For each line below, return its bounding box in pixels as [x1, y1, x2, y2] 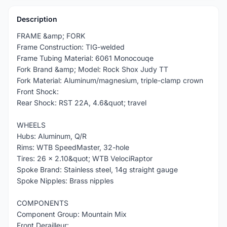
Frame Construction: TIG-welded [17, 43, 125, 51]
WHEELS [17, 121, 46, 129]
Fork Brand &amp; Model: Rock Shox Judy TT [17, 65, 168, 73]
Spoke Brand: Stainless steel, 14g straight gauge [17, 165, 178, 174]
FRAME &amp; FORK [17, 31, 85, 40]
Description [17, 15, 57, 23]
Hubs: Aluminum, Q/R [17, 132, 87, 140]
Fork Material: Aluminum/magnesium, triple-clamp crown [17, 76, 203, 85]
